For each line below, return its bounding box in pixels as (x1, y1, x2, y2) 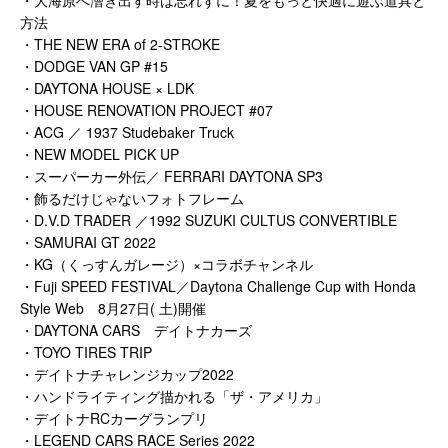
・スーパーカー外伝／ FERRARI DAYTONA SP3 (20, 165, 323, 186)
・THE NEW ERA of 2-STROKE (20, 33, 220, 54)
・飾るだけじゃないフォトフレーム (20, 187, 244, 208)
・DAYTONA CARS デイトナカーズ (20, 319, 252, 340)
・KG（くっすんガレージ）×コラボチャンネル (20, 253, 313, 274)
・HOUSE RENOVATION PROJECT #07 (20, 99, 273, 120)
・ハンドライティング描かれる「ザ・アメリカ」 (20, 385, 328, 406)
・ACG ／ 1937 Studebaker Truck (20, 121, 234, 142)
